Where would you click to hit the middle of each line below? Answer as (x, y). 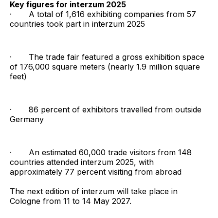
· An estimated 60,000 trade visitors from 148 (101, 153)
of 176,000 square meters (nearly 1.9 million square (105, 67)
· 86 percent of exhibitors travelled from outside (106, 110)
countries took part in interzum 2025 (77, 24)
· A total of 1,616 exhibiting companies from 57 (103, 14)
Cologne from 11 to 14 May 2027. (71, 201)
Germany (27, 119)
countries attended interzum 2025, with (82, 162)
